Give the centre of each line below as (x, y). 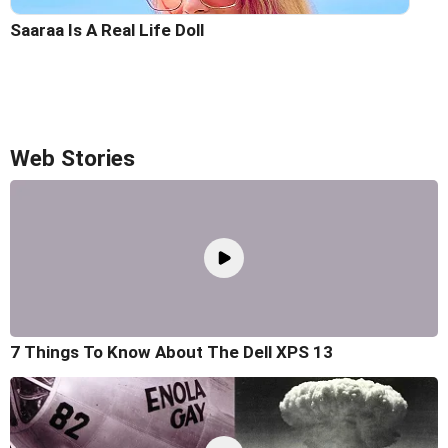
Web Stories (72, 158)
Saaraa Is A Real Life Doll (107, 29)
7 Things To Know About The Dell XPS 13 (171, 352)
